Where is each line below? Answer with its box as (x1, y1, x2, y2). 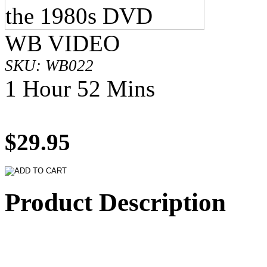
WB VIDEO (5, 30, 120, 56)
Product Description (5, 188, 226, 216)
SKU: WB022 (5, 56, 94, 74)
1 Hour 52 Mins (5, 75, 155, 101)
